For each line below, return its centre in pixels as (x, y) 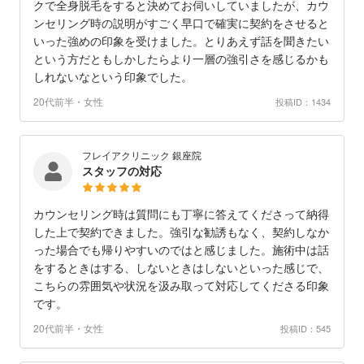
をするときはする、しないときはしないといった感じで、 (181, 268)
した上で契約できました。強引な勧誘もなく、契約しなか (181, 232)
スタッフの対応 (122, 171)
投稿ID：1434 (303, 101)
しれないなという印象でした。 (113, 77)
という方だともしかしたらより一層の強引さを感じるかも (181, 59)
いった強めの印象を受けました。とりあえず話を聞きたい (181, 41)
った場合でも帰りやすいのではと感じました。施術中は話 (181, 250)
